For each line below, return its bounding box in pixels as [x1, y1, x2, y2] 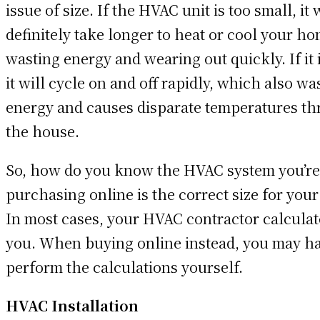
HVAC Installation [6, 294, 139, 316]
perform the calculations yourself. [6, 256, 243, 277]
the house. [6, 120, 79, 141]
